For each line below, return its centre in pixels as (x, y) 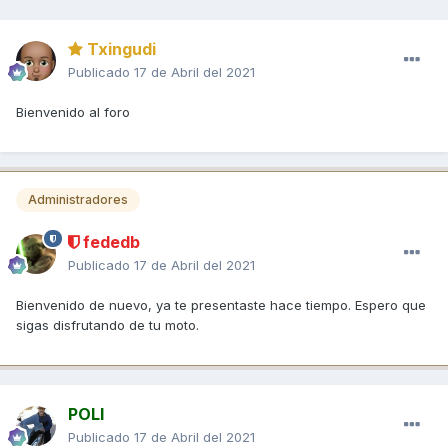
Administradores (78, 200)
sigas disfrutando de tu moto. (107, 324)
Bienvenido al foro (75, 112)
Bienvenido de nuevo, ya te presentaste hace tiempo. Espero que (221, 304)
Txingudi (119, 49)
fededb (109, 241)
